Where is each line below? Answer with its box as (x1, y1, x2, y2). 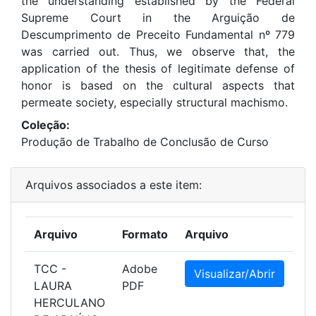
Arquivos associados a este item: (25, 178, 202, 192)
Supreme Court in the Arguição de (21, 11, 295, 25)
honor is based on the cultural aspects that (21, 78, 295, 92)
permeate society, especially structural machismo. (21, 95, 288, 109)
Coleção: (21, 118, 70, 132)
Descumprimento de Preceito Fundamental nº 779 (21, 28, 295, 42)
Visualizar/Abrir (194, 267, 275, 281)
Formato (122, 227, 168, 241)
